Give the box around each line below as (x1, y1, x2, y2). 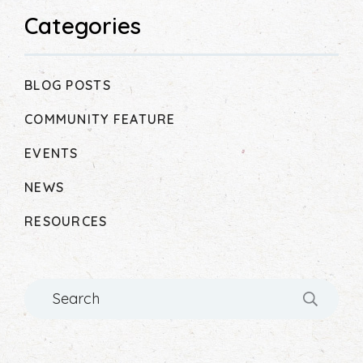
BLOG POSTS (24, 76, 111, 93)
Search (23, 276, 70, 296)
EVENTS (24, 144, 79, 161)
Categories (24, 11, 141, 40)
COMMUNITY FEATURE (24, 110, 176, 127)
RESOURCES (24, 212, 108, 229)
